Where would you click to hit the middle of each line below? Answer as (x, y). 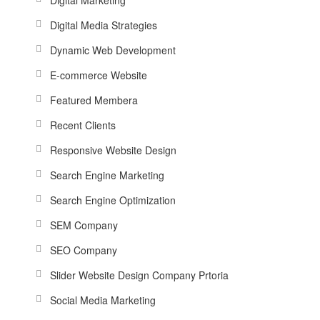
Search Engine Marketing (107, 175)
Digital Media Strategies (104, 25)
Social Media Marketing (103, 300)
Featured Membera (94, 100)
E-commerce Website (99, 75)
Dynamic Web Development (113, 50)
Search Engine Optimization (113, 200)
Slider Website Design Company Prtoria (139, 275)
